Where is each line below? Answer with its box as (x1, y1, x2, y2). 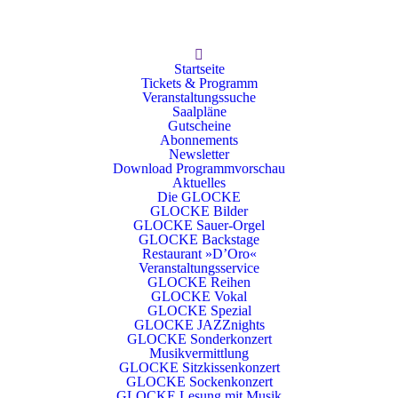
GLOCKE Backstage (139, 232, 259, 247)
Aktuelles (172, 175, 226, 190)
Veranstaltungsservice (139, 260, 259, 275)
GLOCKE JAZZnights (133, 317, 265, 332)
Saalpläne (171, 104, 227, 119)
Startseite (173, 61, 225, 76)
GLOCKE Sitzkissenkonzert (118, 360, 280, 375)
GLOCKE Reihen (147, 275, 251, 290)
